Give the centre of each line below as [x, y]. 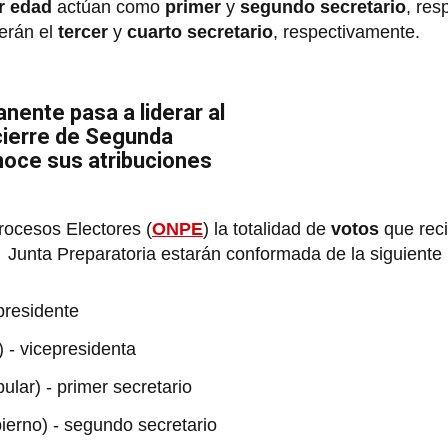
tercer [85, 31]
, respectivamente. [346, 31]
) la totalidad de [267, 228]
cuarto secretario [200, 31]
